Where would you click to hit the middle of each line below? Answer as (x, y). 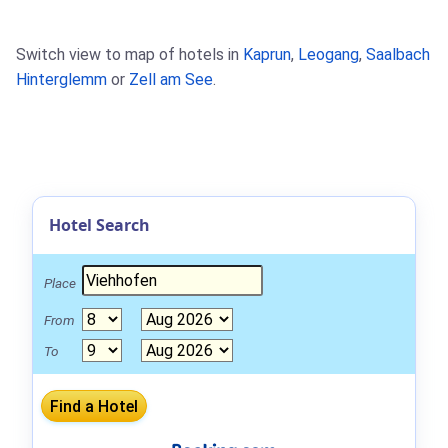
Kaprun (267, 55)
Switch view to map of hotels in (129, 55)
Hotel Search (99, 225)
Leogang (328, 55)
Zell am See (171, 80)
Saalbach (398, 55)
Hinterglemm (61, 80)
